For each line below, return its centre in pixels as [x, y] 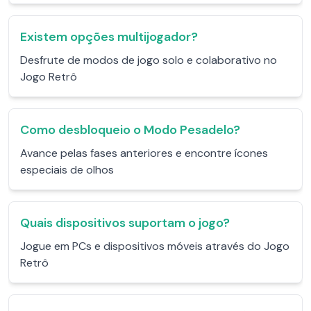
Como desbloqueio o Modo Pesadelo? [130, 130]
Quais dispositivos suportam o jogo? [125, 223]
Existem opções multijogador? [109, 37]
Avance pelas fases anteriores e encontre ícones [144, 153]
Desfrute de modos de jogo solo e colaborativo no [149, 60]
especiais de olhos [67, 170]
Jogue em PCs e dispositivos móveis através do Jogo [155, 246]
